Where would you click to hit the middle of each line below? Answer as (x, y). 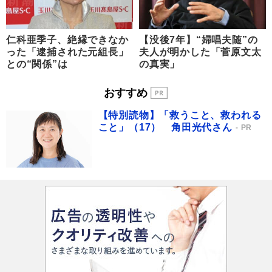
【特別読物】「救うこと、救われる (180, 115)
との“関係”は (37, 64)
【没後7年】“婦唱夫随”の (199, 40)
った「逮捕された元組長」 (67, 52)
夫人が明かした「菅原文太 (200, 52)
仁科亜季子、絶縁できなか (67, 40)
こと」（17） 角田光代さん (165, 127)
